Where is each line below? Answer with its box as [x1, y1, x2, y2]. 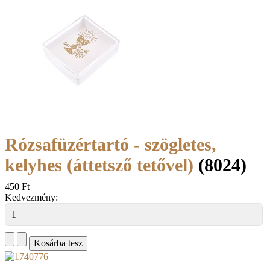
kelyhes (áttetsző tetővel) [5, 154, 198, 175]
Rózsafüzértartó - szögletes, [5, 134, 216, 154]
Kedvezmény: [5, 192, 58, 202]
